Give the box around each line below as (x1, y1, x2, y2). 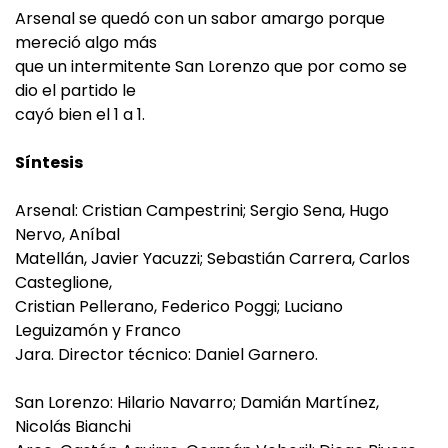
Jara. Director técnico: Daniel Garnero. (15, 343, 318, 366)
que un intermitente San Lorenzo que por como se (15, 55, 407, 78)
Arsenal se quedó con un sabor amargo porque (15, 7, 385, 30)
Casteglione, (15, 271, 112, 294)
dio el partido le (15, 79, 136, 102)
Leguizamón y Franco (15, 319, 181, 342)
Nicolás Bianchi (15, 415, 131, 438)
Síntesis (15, 151, 83, 174)
